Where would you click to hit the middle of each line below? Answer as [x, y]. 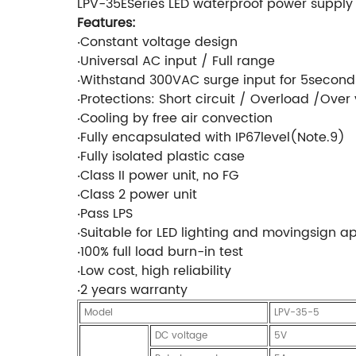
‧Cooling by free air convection [175, 118]
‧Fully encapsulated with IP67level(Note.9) [211, 137]
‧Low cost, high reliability [154, 271]
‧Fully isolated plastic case [161, 156]
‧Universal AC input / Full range [176, 61]
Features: [106, 23]
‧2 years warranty [132, 290]
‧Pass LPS [105, 213]
